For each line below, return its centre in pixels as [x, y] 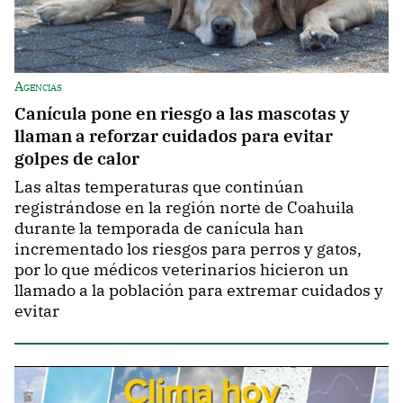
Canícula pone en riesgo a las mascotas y [182, 112]
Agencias [38, 85]
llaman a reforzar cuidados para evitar [174, 135]
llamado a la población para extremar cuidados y [199, 290]
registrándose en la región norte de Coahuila [184, 207]
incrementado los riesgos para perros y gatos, [188, 248]
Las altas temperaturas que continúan [159, 186]
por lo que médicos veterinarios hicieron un [182, 269]
